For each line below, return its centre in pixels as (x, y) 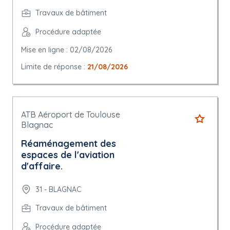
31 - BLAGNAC (58, 189)
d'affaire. (42, 166)
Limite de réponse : (54, 67)
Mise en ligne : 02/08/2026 (66, 50)
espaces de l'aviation (68, 155)
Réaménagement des (69, 143)
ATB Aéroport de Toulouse (71, 114)
